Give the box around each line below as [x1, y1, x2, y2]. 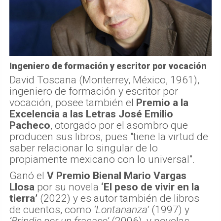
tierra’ [9, 192, 37, 204]
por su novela [35, 181, 101, 193]
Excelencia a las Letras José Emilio [9, 108, 173, 120]
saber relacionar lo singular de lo [9, 142, 158, 154]
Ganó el [9, 169, 47, 182]
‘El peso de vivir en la [101, 181, 199, 193]
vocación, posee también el [9, 96, 136, 109]
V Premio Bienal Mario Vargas [47, 169, 186, 182]
